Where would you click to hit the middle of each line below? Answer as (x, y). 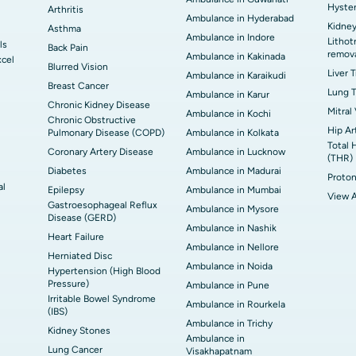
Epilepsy (66, 190)
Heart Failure (76, 237)
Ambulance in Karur (228, 95)
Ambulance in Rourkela (236, 304)
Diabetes (67, 171)
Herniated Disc (80, 256)
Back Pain (68, 48)
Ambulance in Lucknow (236, 152)
